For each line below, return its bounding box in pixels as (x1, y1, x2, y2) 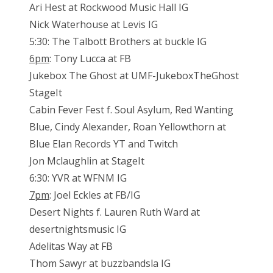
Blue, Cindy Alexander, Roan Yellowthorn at (29, 120, 226, 134)
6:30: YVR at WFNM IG (29, 171, 127, 185)
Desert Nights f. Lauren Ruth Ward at (29, 205, 200, 219)
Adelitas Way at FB (29, 239, 113, 253)
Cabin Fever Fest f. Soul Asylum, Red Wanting (29, 103, 233, 117)
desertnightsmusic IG (29, 222, 126, 236)
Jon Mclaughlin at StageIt (29, 154, 144, 168)
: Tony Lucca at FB (49, 52, 131, 66)
